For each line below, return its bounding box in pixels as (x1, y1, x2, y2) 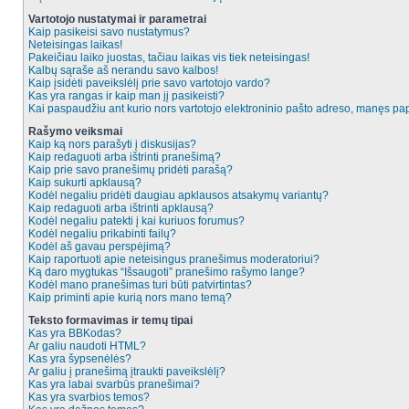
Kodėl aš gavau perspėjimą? (28, 240, 171, 253)
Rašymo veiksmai (28, 125, 122, 138)
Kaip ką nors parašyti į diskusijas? (28, 138, 196, 151)
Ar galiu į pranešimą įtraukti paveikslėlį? (28, 365, 225, 378)
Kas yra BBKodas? (28, 327, 121, 340)
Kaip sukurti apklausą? (28, 176, 142, 189)
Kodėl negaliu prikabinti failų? (28, 227, 176, 240)
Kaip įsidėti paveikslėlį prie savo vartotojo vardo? (28, 77, 270, 89)
